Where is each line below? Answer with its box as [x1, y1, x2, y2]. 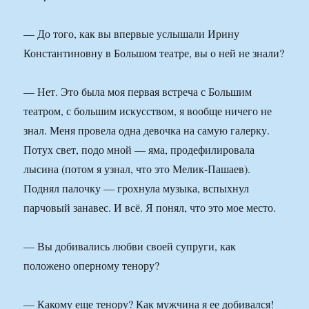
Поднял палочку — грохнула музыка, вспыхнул [23, 181, 250, 196]
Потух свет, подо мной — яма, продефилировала [23, 142, 255, 157]
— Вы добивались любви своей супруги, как [23, 239, 237, 254]
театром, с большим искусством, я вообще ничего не [23, 103, 272, 119]
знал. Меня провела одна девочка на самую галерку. [23, 123, 270, 138]
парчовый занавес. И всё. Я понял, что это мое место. [23, 200, 277, 215]
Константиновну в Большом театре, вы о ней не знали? [23, 46, 285, 61]
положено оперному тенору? [23, 258, 160, 273]
